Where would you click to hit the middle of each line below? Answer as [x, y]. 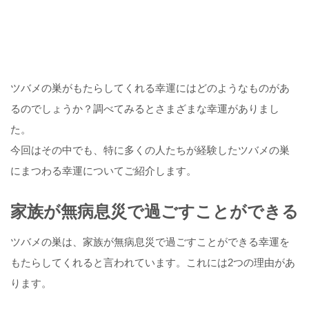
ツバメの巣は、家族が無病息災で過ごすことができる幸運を [150, 242]
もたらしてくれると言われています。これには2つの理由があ [153, 263]
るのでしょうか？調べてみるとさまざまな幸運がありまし [145, 109]
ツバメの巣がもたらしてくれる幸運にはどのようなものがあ [150, 88]
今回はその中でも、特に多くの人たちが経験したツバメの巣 [150, 150]
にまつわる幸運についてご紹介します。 [103, 171]
